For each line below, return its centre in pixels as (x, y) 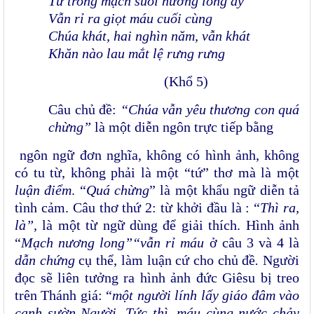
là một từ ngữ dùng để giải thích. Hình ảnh (168, 225)
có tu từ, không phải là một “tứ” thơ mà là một (157, 173)
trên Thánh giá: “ (64, 295)
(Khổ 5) (186, 82)
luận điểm (43, 190)
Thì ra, (280, 208)
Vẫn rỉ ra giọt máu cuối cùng (130, 19)
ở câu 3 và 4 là (252, 243)
